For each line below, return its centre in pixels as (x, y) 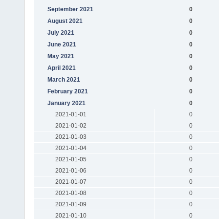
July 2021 (61, 33)
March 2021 (64, 79)
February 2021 (67, 91)
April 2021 (61, 68)
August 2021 (65, 21)
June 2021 (62, 44)
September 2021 (70, 9)
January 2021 (66, 103)
